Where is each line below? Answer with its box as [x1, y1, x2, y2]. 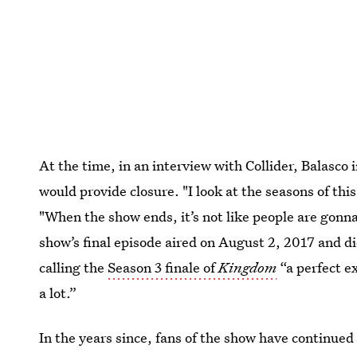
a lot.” [39, 284, 77, 302]
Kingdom [218, 258, 277, 277]
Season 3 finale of [108, 258, 219, 277]
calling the [39, 258, 108, 277]
